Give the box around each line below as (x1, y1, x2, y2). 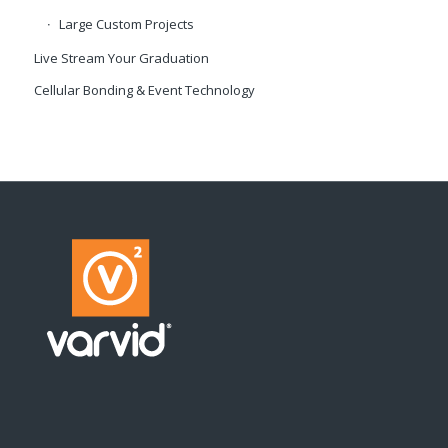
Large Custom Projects (58, 15, 194, 34)
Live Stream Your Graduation (33, 49, 209, 68)
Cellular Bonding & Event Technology (33, 81, 255, 100)
